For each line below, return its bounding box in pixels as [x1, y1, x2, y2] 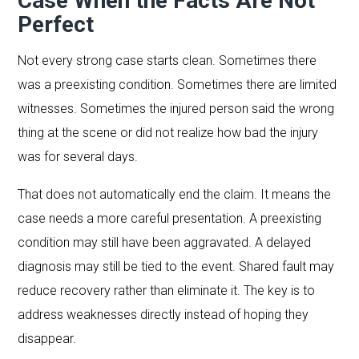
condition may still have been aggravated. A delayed [18, 234, 312, 250]
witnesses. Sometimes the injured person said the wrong [18, 100, 335, 116]
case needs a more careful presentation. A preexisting [18, 210, 322, 226]
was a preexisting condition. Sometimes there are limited [18, 76, 337, 92]
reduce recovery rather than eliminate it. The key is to [18, 282, 316, 298]
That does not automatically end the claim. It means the [18, 186, 332, 202]
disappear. [18, 330, 77, 346]
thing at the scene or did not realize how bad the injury [18, 124, 319, 140]
